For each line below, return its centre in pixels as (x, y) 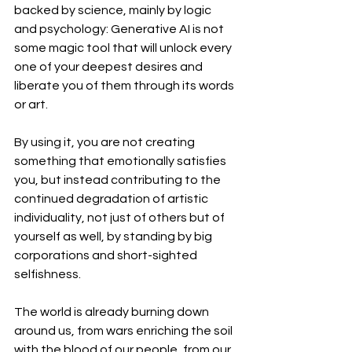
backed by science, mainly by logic (114, 10)
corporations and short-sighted (107, 255)
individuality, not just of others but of (121, 218)
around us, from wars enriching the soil (125, 331)
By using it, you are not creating (106, 142)
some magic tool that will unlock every (124, 48)
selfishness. (49, 274)
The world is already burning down (113, 312)
